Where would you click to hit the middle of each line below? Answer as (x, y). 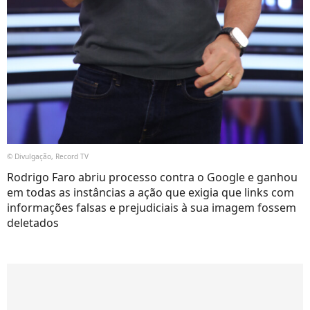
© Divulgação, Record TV (48, 157)
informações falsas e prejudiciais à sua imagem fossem (152, 208)
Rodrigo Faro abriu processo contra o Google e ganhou (152, 177)
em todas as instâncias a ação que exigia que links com (151, 193)
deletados (33, 223)
